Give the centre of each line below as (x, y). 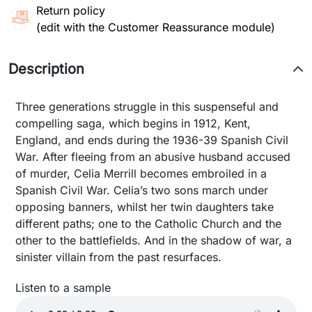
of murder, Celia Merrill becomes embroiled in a (141, 173)
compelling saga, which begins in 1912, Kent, (133, 123)
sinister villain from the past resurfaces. (118, 257)
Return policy (71, 10)
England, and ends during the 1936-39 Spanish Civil (152, 140)
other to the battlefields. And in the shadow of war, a (154, 240)
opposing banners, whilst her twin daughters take (145, 206)
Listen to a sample (63, 287)
